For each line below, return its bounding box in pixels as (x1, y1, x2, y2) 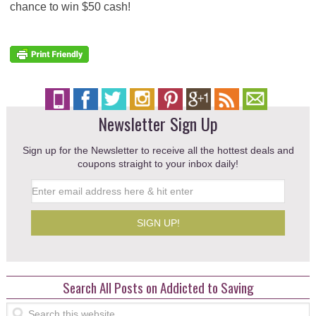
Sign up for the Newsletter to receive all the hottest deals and (22, 144, 294, 156)
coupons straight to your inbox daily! (78, 157, 238, 169)
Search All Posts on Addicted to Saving (62, 276, 254, 297)
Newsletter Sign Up (98, 110, 218, 136)
